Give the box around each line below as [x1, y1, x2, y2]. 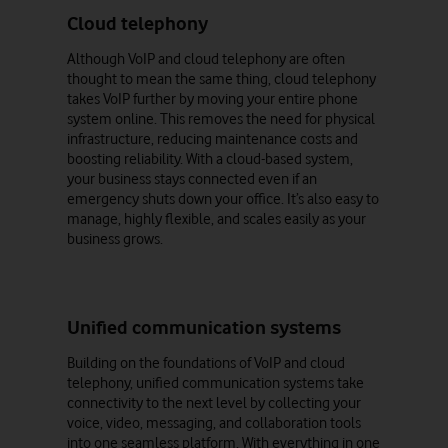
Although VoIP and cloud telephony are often [66, 50, 345, 68]
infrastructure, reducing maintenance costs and [66, 130, 358, 148]
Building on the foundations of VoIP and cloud [66, 354, 345, 372]
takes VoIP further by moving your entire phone [66, 90, 358, 108]
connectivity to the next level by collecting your [66, 394, 361, 412]
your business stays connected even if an [66, 170, 317, 188]
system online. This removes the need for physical [66, 110, 375, 128]
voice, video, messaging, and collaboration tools [66, 414, 361, 432]
